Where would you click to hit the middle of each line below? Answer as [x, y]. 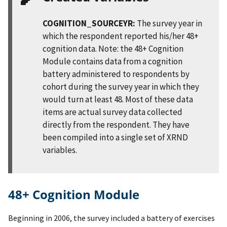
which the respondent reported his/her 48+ [121, 36]
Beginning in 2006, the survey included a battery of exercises [111, 218]
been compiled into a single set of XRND [115, 137]
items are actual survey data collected [112, 112]
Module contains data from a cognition [112, 61]
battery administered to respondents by [116, 74]
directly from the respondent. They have [116, 124]
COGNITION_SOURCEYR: [89, 23]
